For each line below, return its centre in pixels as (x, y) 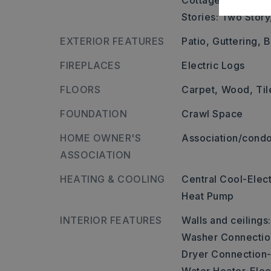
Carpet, (200, 90)
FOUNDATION (93, 114)
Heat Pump (208, 196)
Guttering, (237, 41)
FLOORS (80, 90)
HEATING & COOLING (113, 179)
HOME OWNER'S (100, 138)
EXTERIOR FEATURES (112, 41)
